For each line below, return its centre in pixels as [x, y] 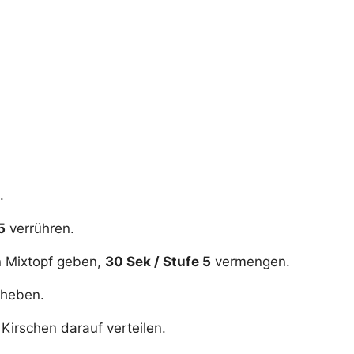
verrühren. [40, 229]
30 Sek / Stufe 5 [158, 262]
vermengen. [250, 262]
